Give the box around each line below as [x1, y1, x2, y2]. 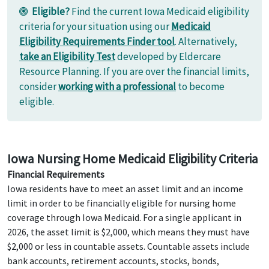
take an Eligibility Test [19, 50, 115, 63]
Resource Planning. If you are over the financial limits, [19, 65, 249, 78]
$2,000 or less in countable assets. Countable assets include [7, 240, 250, 252]
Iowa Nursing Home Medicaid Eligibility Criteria [7, 151, 258, 167]
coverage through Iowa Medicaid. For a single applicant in [7, 211, 241, 223]
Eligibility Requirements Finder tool [19, 35, 175, 48]
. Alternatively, [175, 35, 237, 48]
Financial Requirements [7, 168, 104, 180]
